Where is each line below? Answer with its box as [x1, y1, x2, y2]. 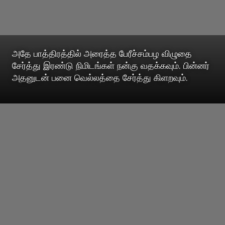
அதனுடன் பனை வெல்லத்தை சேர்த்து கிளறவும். [12, 71, 188, 84]
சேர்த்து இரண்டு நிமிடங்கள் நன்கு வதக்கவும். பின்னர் [12, 59, 209, 72]
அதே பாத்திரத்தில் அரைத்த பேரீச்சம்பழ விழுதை [12, 47, 192, 60]
